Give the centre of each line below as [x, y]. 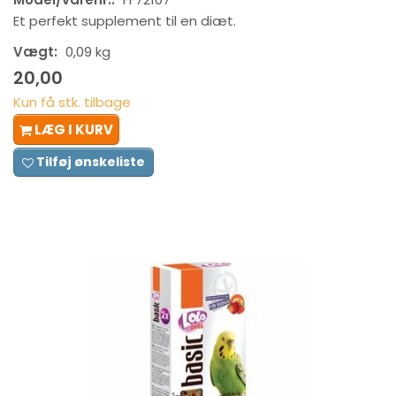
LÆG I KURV [74, 129]
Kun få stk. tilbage [72, 102]
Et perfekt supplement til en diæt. [125, 21]
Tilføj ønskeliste [91, 161]
